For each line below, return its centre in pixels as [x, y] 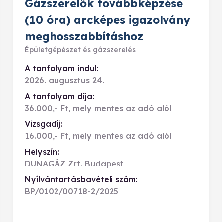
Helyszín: [42, 152]
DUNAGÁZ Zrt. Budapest [74, 164]
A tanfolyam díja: [59, 96]
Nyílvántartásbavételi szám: [81, 179]
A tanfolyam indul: [62, 68]
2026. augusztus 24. [64, 80]
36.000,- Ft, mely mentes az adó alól [98, 108]
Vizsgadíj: [44, 124]
